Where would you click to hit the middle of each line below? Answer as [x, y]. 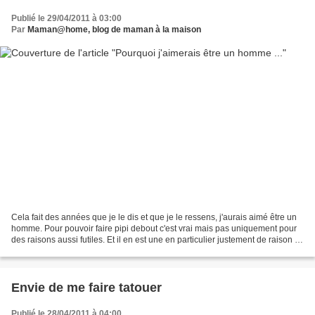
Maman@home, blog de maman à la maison [114, 29]
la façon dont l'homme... [56, 251]
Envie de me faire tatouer [86, 288]
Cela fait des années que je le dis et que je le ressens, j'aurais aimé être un [154, 218]
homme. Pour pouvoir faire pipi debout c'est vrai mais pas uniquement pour [154, 229]
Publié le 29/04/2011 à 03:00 [66, 18]
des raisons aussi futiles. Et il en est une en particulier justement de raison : [154, 240]
